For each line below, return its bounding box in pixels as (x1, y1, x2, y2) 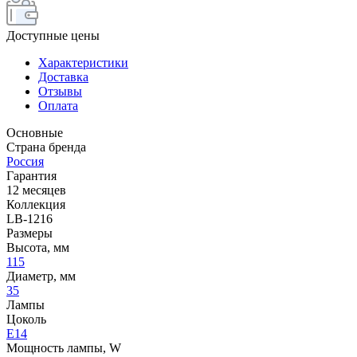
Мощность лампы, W (6, 340, 121, 355)
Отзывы (38, 84, 82, 98)
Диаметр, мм (6, 269, 76, 283)
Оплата (38, 98, 78, 112)
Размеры (6, 226, 53, 240)
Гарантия (6, 168, 57, 182)
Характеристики (38, 55, 128, 69)
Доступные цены (6, 28, 100, 42)
